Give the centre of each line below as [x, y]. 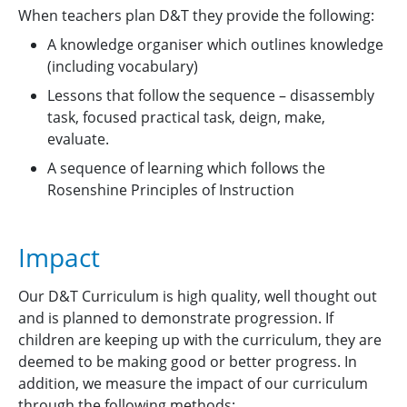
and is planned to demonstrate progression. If [176, 318]
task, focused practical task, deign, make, [186, 117]
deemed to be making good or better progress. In [188, 362]
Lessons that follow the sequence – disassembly [211, 95]
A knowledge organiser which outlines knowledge [215, 45]
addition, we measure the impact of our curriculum [193, 383]
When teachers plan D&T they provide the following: [202, 15]
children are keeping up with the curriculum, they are [200, 340]
